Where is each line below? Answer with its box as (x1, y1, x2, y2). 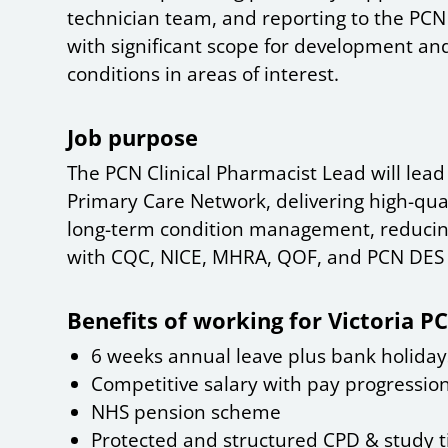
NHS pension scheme (91, 399, 282, 426)
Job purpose (67, 122, 199, 153)
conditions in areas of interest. (67, 61, 340, 88)
